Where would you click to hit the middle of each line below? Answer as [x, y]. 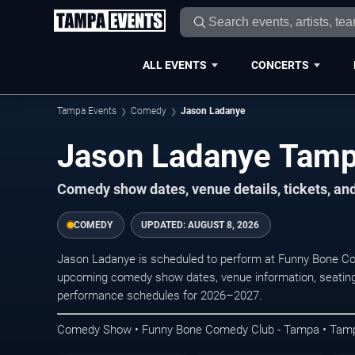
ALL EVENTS [174, 65]
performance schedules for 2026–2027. [160, 296]
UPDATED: [164, 225]
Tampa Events [87, 111]
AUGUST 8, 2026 [223, 225]
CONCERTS [280, 65]
